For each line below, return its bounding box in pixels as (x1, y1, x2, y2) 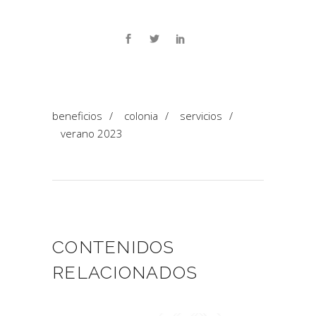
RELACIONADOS (52, 261, 197, 283)
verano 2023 (61, 126, 123, 140)
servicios (180, 108, 222, 123)
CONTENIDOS (52, 236, 175, 257)
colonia (124, 108, 158, 123)
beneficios (52, 108, 102, 123)
